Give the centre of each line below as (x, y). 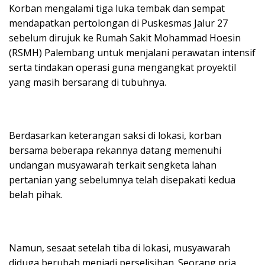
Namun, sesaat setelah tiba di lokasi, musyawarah (119, 248)
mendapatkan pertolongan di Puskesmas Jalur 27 (118, 23)
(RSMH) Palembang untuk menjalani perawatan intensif (132, 52)
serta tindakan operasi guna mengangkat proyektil (122, 67)
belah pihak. (36, 194)
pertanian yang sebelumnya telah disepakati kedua (122, 180)
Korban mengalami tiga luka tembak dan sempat (117, 8)
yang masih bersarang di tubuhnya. (88, 82)
